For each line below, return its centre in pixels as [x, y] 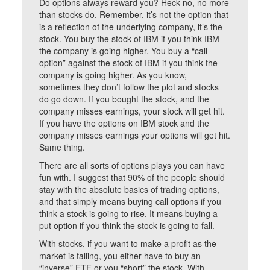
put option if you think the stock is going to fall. [127, 225]
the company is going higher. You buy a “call [124, 51]
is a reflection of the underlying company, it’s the [131, 27]
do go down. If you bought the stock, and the [124, 99]
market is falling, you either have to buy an [120, 256]
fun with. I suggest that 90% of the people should [132, 177]
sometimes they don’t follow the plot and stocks [129, 87]
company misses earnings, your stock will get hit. [132, 111]
